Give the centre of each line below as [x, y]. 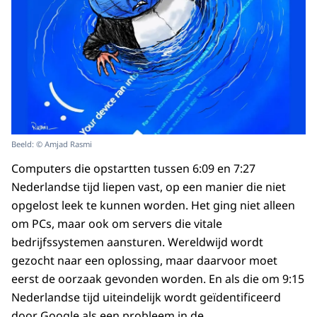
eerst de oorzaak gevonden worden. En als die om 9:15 [158, 278]
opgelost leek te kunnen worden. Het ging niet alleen [153, 205]
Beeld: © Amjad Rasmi [52, 144]
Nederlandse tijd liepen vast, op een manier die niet [149, 186]
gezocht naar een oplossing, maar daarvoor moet [144, 260]
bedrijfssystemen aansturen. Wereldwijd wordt [137, 242]
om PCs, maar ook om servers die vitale [117, 223]
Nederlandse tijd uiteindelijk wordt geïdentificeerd [146, 297]
